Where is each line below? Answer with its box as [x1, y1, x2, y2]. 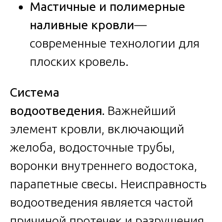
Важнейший [105, 103, 176, 117]
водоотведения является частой [10, 195, 193, 209]
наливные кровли [30, 17, 134, 32]
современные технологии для [30, 36, 200, 50]
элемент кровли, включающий [10, 121, 184, 136]
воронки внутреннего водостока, [10, 158, 197, 172]
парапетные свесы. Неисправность [10, 176, 207, 191]
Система [10, 85, 59, 99]
